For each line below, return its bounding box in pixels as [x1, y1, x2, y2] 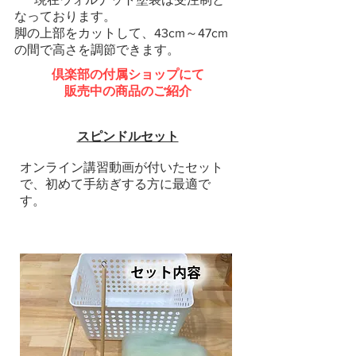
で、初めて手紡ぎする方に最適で [20, 177, 211, 191]
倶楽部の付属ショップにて [51, 68, 204, 81]
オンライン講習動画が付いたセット [20, 161, 223, 174]
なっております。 [14, 10, 116, 23]
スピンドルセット [76, 130, 179, 143]
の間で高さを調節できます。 [14, 43, 180, 56]
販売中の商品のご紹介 [64, 84, 192, 98]
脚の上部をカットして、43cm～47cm [14, 26, 228, 40]
